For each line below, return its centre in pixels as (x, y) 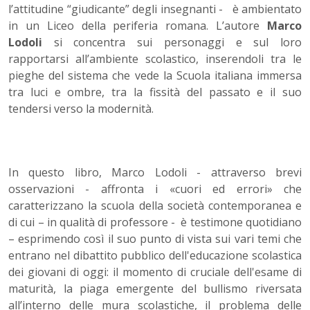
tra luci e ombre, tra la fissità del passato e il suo (155, 92)
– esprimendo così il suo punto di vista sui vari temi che (155, 239)
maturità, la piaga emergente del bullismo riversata (155, 289)
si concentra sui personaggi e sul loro (172, 43)
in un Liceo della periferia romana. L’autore (138, 26)
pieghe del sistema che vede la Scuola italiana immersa (155, 76)
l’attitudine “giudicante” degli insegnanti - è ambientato (155, 9)
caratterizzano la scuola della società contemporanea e (155, 206)
